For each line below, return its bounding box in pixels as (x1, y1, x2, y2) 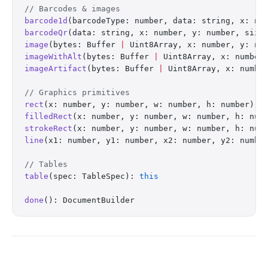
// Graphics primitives (25, 88, 130, 97)
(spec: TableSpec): (48, 172, 139, 181)
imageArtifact (25, 64, 87, 73)
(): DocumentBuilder (44, 196, 135, 205)
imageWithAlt (25, 52, 82, 61)
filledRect (25, 112, 72, 121)
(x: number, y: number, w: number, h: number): (44, 100, 264, 109)
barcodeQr (25, 28, 68, 37)
